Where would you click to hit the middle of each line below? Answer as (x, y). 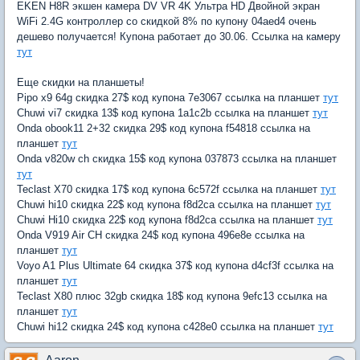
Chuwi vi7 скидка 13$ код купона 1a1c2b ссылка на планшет (165, 112)
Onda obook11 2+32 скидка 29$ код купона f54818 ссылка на (164, 128)
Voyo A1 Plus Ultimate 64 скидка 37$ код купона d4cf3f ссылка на (175, 265)
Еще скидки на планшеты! (81, 82)
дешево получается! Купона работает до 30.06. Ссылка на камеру (179, 36)
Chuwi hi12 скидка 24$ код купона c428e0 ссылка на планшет (168, 326)
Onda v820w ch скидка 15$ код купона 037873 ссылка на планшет (177, 158)
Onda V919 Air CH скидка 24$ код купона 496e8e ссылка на (161, 235)
